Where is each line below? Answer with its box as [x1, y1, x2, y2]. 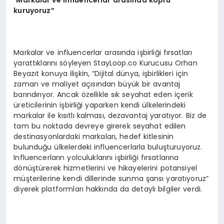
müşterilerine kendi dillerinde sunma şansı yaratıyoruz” [13, 173, 209, 183]
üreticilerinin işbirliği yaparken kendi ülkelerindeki [13, 99, 186, 110]
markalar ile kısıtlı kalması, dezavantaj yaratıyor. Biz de [13, 110, 207, 120]
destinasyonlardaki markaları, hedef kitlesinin [13, 131, 174, 141]
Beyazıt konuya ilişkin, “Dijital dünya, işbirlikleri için [13, 68, 188, 78]
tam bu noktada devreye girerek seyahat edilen [13, 120, 186, 131]
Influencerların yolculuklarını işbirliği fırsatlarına [13, 152, 179, 162]
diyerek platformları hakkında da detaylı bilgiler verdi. [13, 183, 202, 194]
